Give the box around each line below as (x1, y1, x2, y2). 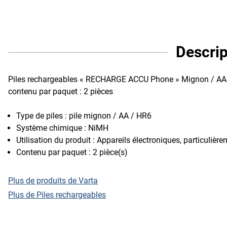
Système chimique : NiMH (16, 123, 108, 133)
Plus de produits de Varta (8, 175, 98, 185)
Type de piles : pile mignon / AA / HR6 (16, 110, 152, 121)
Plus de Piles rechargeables (8, 190, 106, 200)
